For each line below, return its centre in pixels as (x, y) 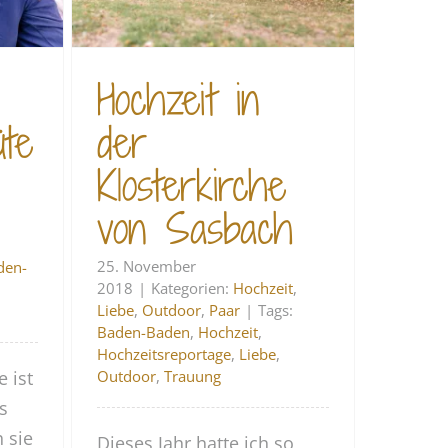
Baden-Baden (144, 331)
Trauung (193, 375)
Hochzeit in (178, 99)
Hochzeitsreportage (164, 353)
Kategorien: (192, 287)
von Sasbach (195, 228)
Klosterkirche (192, 185)
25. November (147, 265)
